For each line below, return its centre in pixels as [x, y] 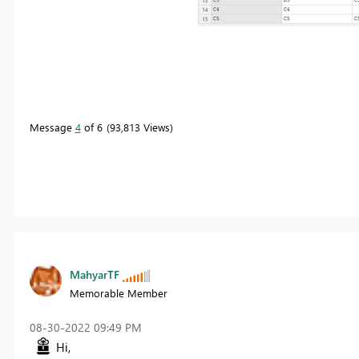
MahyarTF [94, 275]
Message [52, 127]
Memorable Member [118, 293]
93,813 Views [139, 127]
